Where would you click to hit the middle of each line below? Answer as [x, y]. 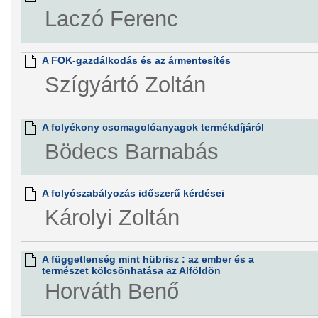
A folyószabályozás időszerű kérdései [133, 193]
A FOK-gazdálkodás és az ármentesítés [136, 61]
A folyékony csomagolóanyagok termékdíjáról [153, 127]
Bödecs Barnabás [131, 151]
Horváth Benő [111, 292]
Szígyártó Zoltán [125, 85]
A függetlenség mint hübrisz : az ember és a [148, 259]
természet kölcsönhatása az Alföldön [131, 271]
